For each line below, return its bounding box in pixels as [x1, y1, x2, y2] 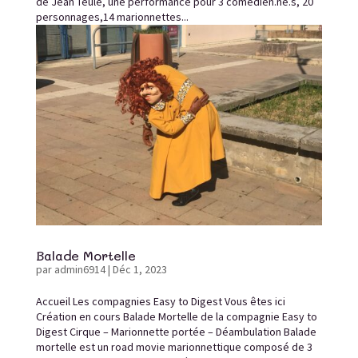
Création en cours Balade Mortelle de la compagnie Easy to [35, 309, 317, 324]
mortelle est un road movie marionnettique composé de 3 [35, 340, 312, 355]
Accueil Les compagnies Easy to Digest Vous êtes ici [35, 294, 285, 309]
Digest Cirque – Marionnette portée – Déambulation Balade [35, 324, 316, 340]
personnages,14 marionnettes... [35, 9, 189, 24]
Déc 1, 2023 [112, 262, 167, 277]
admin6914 [54, 262, 105, 277]
